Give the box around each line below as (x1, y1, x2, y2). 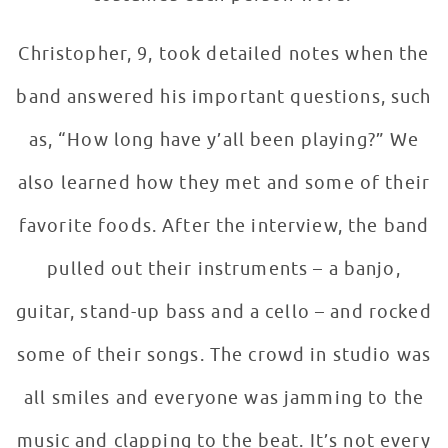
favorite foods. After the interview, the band (18, 215, 430, 238)
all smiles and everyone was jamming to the (24, 387, 424, 410)
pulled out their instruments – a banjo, (47, 258, 401, 281)
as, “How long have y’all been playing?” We (28, 129, 420, 152)
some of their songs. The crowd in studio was (16, 344, 432, 367)
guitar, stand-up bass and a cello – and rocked (16, 301, 432, 324)
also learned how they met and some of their (17, 172, 430, 195)
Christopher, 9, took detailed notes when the (18, 43, 430, 66)
